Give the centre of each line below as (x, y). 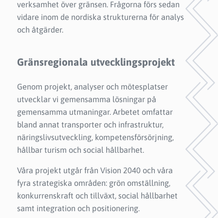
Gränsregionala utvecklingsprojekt (96, 62)
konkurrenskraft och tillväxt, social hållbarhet (97, 195)
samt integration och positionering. (78, 208)
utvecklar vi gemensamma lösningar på (87, 99)
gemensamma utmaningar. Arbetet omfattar (95, 112)
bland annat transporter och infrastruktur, (90, 124)
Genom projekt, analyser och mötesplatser (92, 86)
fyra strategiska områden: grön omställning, (94, 183)
